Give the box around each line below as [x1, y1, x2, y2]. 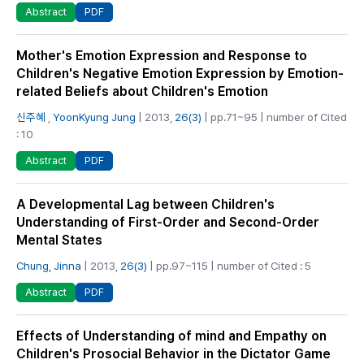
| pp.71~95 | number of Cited [201, 110, 347, 123]
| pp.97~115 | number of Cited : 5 [147, 259, 311, 273]
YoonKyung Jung [53, 110, 136, 123]
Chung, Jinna [16, 259, 81, 273]
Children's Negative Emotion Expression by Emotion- [16, 65, 344, 81]
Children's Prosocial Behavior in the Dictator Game [16, 346, 331, 362]
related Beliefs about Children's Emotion [16, 83, 268, 99]
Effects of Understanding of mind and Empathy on [16, 328, 327, 344]
